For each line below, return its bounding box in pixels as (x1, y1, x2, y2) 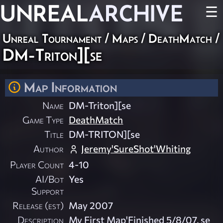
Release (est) (12, 199, 64, 212)
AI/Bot (35, 173, 64, 185)
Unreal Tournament (2, 31, 102, 45)
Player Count (10, 158, 64, 171)
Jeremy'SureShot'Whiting (81, 142, 191, 155)
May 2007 (69, 199, 113, 212)
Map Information (24, 79, 117, 95)
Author (33, 142, 64, 155)
